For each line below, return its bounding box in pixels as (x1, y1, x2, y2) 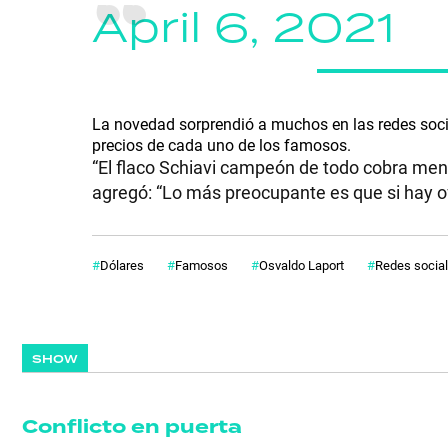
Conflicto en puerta (22, 412, 242, 441)
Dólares (100, 255, 144, 274)
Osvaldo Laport (259, 255, 344, 274)
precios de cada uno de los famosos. (92, 133, 351, 155)
